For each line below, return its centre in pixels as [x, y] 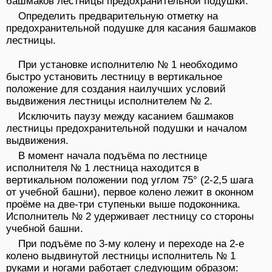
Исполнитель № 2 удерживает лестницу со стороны [130, 217]
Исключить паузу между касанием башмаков [126, 117]
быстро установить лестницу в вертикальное [114, 77]
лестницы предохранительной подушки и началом [127, 129]
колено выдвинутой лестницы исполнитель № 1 [121, 256]
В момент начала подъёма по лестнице [113, 156]
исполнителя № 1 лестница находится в [103, 168]
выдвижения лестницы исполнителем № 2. [109, 101]
